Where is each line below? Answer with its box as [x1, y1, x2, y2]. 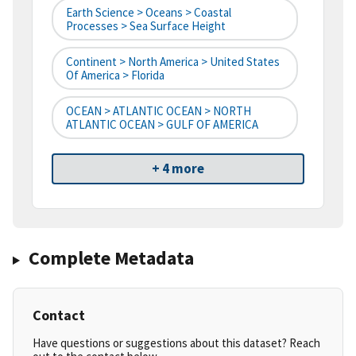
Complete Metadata [28, 246, 194, 271]
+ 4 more [152, 160, 204, 178]
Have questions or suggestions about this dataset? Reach [33, 335, 320, 351]
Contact [33, 306, 85, 325]
